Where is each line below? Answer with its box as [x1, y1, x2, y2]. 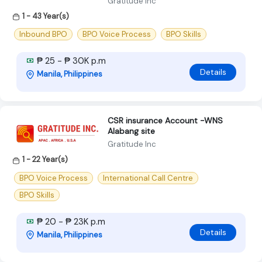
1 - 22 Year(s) [22, 154, 68, 165]
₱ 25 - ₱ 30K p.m [35, 55, 106, 67]
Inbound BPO [19, 29, 67, 40]
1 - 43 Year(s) [22, 11, 69, 22]
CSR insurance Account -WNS [108, 115, 223, 126]
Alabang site [108, 126, 155, 137]
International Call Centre [103, 173, 193, 183]
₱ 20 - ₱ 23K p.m [35, 215, 105, 227]
